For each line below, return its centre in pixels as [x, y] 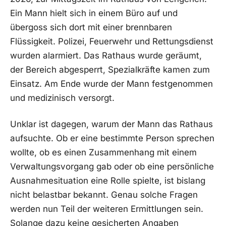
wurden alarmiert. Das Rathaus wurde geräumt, [106, 56]
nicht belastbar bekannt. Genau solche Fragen [104, 194]
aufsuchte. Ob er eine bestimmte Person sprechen [112, 138]
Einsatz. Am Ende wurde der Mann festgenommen [111, 84]
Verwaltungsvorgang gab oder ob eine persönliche [112, 166]
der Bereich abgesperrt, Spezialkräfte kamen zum [110, 70]
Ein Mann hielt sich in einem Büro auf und [94, 13]
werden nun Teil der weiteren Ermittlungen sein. [107, 209]
